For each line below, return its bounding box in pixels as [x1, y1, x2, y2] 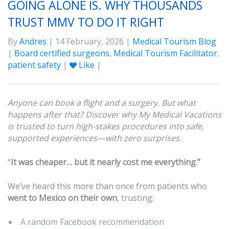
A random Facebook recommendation [20, 216, 164, 227]
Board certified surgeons [14, 47, 109, 59]
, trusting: [117, 192, 154, 203]
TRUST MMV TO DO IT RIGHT [8, 13, 164, 30]
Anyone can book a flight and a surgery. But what [8, 97, 196, 108]
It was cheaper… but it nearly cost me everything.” [11, 156, 200, 168]
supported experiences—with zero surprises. [8, 132, 181, 144]
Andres [19, 35, 47, 47]
